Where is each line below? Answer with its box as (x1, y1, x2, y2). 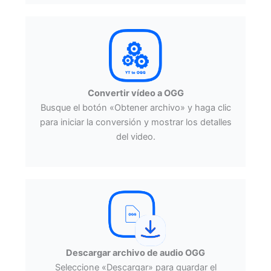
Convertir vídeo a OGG (87, 87, 184, 99)
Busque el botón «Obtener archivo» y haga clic (40, 102, 231, 113)
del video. (116, 131, 155, 142)
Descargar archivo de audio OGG (66, 247, 205, 259)
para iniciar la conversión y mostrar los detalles (39, 116, 232, 128)
